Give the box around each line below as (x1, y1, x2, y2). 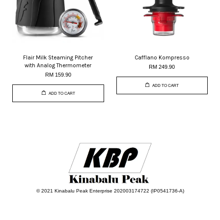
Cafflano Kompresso (134, 54, 190, 61)
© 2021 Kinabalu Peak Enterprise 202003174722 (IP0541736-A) (36, 188, 184, 193)
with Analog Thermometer (25, 61, 92, 69)
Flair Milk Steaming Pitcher (23, 54, 93, 61)
